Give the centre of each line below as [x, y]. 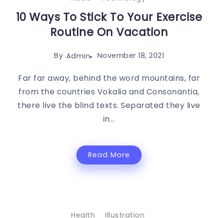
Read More [109, 155]
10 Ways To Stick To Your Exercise [109, 17]
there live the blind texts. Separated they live [109, 106]
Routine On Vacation [109, 32]
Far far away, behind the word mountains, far [109, 78]
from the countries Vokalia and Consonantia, [109, 92]
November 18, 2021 [130, 55]
